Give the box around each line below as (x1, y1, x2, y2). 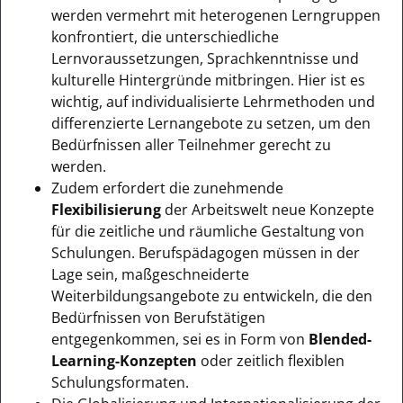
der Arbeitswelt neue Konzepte (165, 199, 374, 219)
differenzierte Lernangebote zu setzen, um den (51, 112, 371, 133)
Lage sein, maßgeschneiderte (51, 264, 249, 284)
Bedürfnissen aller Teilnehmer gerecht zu (51, 134, 331, 155)
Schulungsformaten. (51, 372, 189, 392)
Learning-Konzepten (51, 350, 197, 371)
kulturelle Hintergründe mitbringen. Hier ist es (51, 69, 365, 90)
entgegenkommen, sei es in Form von (51, 328, 309, 349)
